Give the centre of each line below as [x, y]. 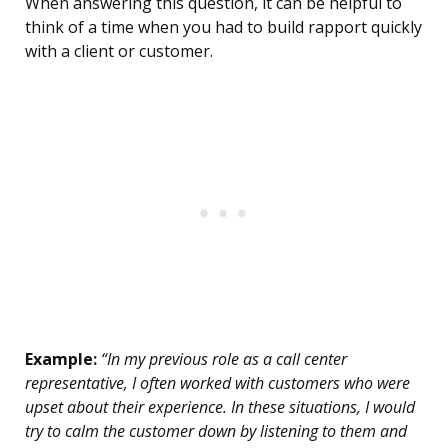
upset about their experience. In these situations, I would [220, 407]
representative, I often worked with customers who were [217, 383]
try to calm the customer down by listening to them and [216, 431]
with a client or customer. [119, 51]
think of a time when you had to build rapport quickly [223, 27]
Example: [61, 359]
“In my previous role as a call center [222, 359]
